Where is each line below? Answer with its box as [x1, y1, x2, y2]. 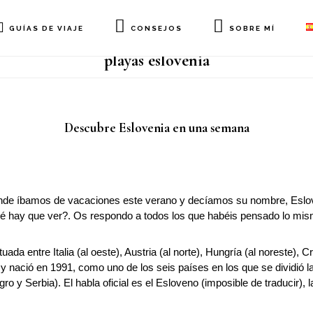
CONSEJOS [130, 24, 182, 32]
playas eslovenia [103, 50, 210, 71]
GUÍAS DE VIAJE [8, 24, 84, 32]
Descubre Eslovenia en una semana [64, 119, 249, 136]
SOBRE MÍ [229, 24, 276, 32]
